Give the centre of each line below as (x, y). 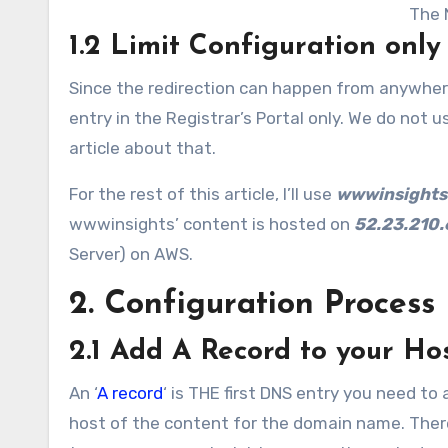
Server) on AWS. (131, 253)
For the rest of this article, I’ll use (202, 193)
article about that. (142, 147)
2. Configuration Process (252, 304)
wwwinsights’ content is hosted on (211, 223)
